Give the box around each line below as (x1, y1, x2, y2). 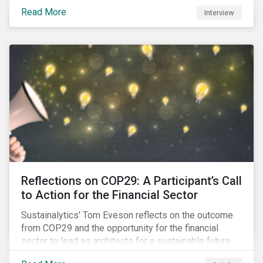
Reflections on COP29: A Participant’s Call (21, 174, 242, 188)
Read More (21, 6, 66, 18)
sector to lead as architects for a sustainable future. (21, 235, 232, 247)
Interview (204, 8, 235, 17)
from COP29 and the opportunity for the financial (21, 222, 218, 234)
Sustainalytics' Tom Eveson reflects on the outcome (21, 210, 233, 221)
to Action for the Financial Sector (21, 188, 198, 202)
